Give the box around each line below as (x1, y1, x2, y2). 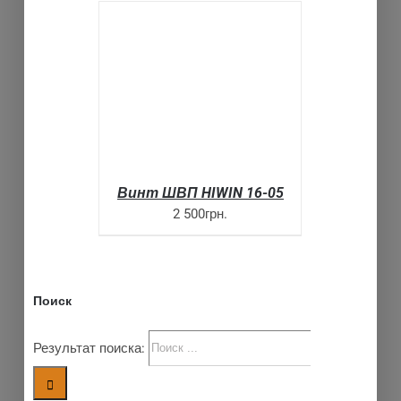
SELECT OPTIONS (121, 77, 219, 90)
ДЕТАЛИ (145, 97, 194, 110)
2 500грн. (173, 205, 228, 222)
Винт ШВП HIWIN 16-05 (116, 183, 284, 201)
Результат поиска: (33, 339, 146, 356)
